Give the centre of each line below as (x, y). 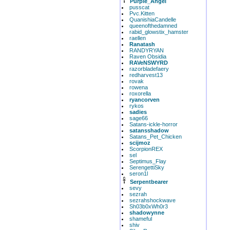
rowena (139, 87)
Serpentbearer (149, 182)
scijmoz (140, 143)
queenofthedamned (153, 26)
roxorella (140, 93)
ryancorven (145, 100)
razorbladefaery (149, 69)
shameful (141, 219)
